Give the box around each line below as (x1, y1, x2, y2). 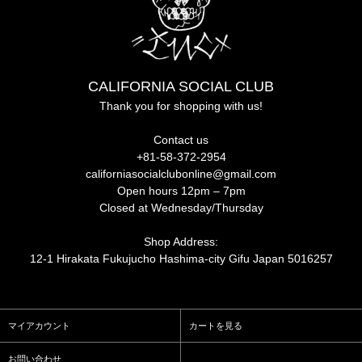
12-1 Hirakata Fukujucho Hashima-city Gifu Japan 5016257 (29, 252, 333, 266)
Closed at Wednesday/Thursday (99, 201, 263, 215)
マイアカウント (8, 321, 70, 331)
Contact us (154, 133, 208, 147)
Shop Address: (144, 235, 218, 249)
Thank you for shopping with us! (99, 99, 263, 113)
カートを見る (189, 321, 242, 331)
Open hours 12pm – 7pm (116, 184, 246, 198)
